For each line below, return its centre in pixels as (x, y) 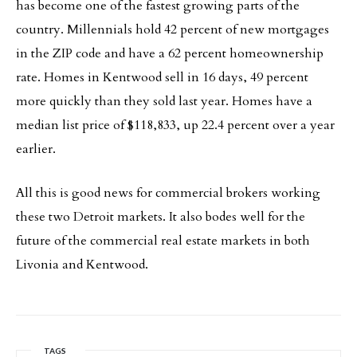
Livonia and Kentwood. (82, 265)
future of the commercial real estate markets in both (163, 241)
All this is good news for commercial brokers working (168, 193)
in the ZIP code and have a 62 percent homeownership (170, 53)
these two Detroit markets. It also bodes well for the (161, 217)
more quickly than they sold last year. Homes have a (164, 101)
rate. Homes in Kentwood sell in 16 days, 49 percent (162, 77)
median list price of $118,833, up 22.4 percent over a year (175, 125)
